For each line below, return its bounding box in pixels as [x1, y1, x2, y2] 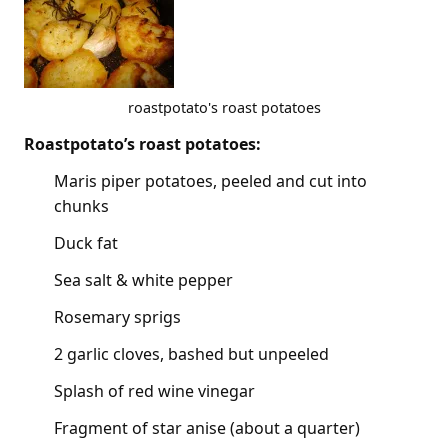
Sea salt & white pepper [54, 268, 233, 291]
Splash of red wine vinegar [54, 379, 255, 402]
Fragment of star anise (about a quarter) [54, 416, 360, 439]
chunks [54, 194, 109, 217]
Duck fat [54, 231, 118, 254]
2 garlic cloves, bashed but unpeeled [54, 342, 329, 365]
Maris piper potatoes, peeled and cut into [54, 169, 367, 192]
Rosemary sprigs [54, 305, 181, 328]
